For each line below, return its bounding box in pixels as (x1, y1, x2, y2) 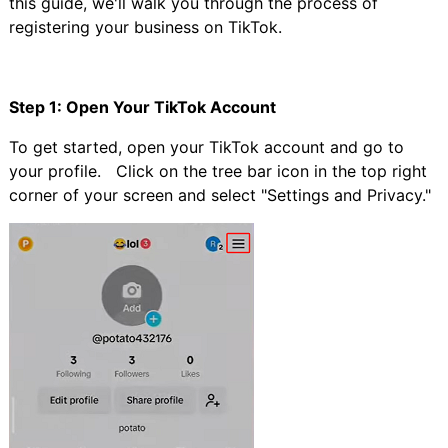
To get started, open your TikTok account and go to (8, 136, 404, 157)
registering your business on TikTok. (8, 16, 282, 37)
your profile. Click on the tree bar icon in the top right (8, 160, 427, 181)
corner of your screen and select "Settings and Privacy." (8, 184, 431, 205)
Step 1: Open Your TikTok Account (8, 96, 276, 117)
